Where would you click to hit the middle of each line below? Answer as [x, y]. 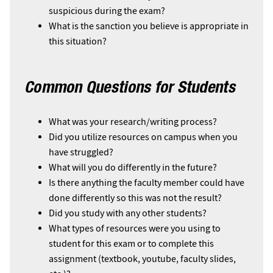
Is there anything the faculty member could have [147, 183]
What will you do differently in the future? [133, 168]
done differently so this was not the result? [135, 198]
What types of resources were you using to [135, 229]
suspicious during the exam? [107, 11]
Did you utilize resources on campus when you [143, 137]
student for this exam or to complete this [131, 244]
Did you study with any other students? [128, 213]
